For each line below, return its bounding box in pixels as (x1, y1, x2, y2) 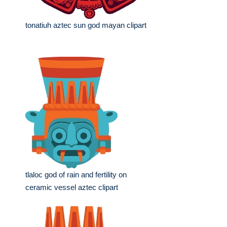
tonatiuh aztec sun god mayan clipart (25, 21, 146, 30)
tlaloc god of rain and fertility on (25, 170, 127, 179)
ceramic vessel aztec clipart (25, 183, 118, 192)
